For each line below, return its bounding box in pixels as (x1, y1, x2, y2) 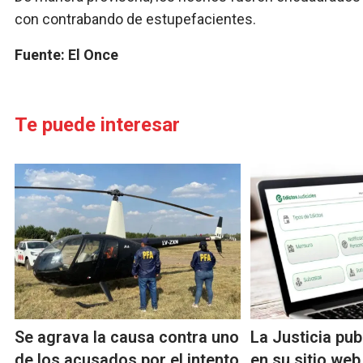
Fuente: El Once (15, 46, 118, 64)
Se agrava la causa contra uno (15, 327, 239, 348)
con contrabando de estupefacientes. (15, 11, 256, 28)
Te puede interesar (15, 113, 180, 137)
